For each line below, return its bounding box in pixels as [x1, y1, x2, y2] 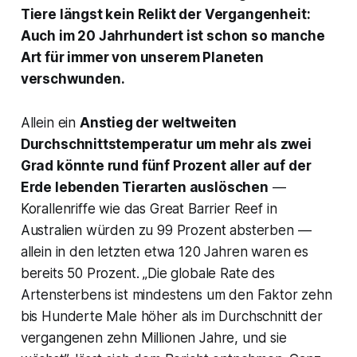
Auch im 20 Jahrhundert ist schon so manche [20, 28, 325, 45]
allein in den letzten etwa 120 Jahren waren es [20, 244, 308, 261]
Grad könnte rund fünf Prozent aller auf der [20, 158, 312, 175]
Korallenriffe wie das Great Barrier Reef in [20, 201, 277, 218]
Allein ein [20, 115, 80, 131]
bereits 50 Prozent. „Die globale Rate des [20, 265, 275, 282]
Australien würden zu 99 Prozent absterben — [20, 222, 312, 239]
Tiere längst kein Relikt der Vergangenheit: [20, 6, 311, 23]
